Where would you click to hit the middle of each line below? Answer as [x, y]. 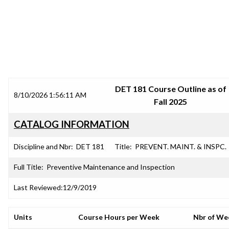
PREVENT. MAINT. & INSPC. [181, 146]
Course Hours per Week [119, 217]
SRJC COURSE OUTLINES [114, 54]
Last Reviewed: [38, 187]
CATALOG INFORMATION [72, 124]
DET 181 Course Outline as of [170, 89]
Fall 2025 [170, 101]
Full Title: [29, 167]
